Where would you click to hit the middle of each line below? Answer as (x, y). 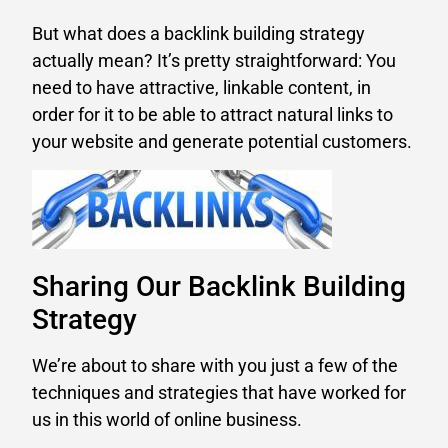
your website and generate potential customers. (222, 142)
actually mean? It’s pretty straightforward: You (214, 61)
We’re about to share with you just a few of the (215, 366)
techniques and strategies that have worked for (219, 393)
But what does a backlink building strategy (198, 34)
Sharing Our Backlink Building (219, 287)
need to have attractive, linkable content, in (201, 88)
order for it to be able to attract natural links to (212, 115)
